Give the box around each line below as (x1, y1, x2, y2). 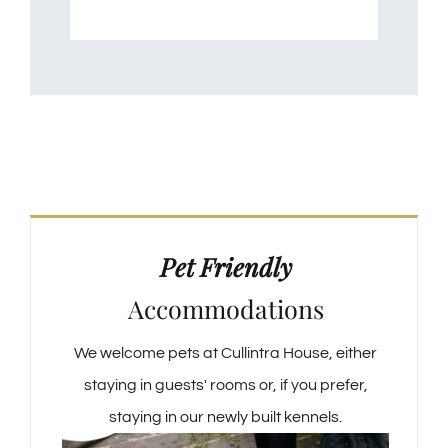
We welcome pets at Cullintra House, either (74, 344, 377, 361)
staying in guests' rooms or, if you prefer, (83, 376, 368, 393)
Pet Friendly (159, 249, 292, 283)
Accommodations (127, 291, 324, 325)
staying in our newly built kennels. (109, 408, 342, 425)
